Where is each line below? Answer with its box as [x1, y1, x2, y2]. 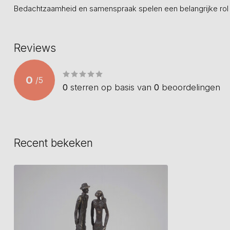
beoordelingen [159, 82, 220, 92]
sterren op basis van [68, 82, 154, 92]
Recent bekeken [14, 137, 93, 149]
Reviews [14, 42, 56, 54]
